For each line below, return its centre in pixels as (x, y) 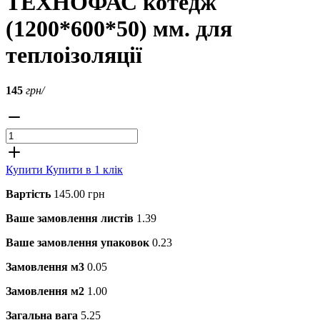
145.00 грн (79, 194)
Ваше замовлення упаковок (77, 242)
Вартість (28, 194)
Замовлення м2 (45, 291)
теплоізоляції (74, 55)
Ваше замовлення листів (70, 218)
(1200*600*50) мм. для (119, 29)
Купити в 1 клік (84, 169)
